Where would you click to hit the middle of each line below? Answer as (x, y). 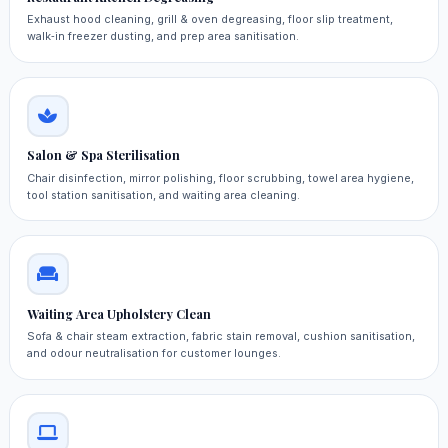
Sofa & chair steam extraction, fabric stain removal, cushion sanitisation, (220, 336)
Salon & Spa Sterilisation (103, 155)
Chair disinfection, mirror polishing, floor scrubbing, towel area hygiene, (220, 177)
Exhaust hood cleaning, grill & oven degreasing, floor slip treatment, (209, 18)
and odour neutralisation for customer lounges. (153, 353)
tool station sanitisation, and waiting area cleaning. (163, 194)
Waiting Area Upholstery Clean (118, 313)
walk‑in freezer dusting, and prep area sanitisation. (162, 35)
